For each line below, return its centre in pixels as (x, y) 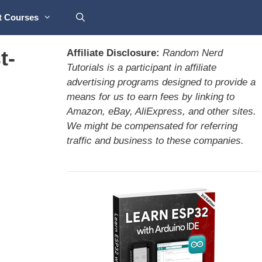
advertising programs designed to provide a (161, 82)
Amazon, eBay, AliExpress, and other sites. (161, 111)
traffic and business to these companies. (155, 141)
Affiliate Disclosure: (113, 53)
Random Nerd (192, 53)
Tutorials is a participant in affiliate (141, 68)
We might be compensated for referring (152, 126)
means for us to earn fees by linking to (150, 97)
